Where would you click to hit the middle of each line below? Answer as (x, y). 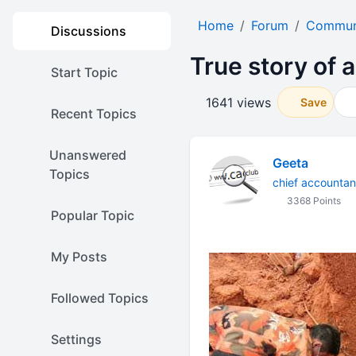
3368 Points (312, 201)
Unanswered (87, 155)
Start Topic (84, 72)
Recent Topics (94, 114)
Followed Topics (100, 298)
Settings (76, 339)
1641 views (238, 102)
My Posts (79, 257)
